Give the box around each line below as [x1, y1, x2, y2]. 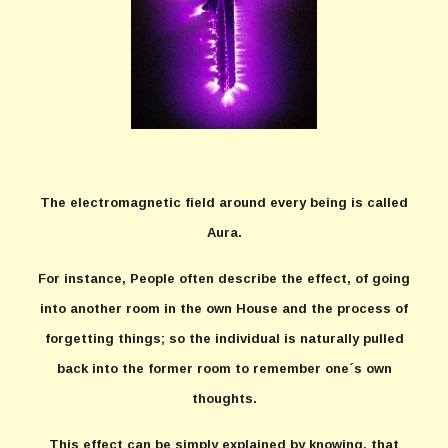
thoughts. [191, 391, 257, 406]
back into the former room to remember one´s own [56, 361, 392, 376]
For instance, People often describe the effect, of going [38, 271, 410, 286]
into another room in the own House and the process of [40, 301, 408, 316]
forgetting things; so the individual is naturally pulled [44, 331, 404, 346]
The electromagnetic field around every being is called [40, 195, 408, 210]
